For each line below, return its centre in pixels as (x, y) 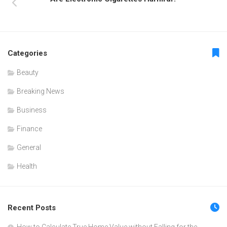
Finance (29, 129)
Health (27, 166)
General (29, 148)
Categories (27, 53)
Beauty (28, 73)
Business (32, 110)
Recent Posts (32, 208)
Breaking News (41, 91)
